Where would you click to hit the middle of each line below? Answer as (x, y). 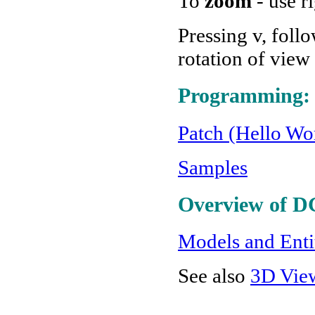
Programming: (244, 96)
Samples (213, 167)
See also (214, 276)
